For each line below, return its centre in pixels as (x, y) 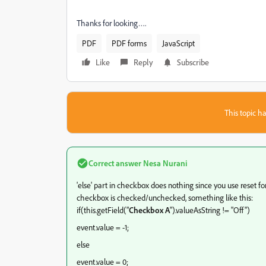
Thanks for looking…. (111, 23)
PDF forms (129, 43)
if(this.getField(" (103, 210)
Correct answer (115, 163)
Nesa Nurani (164, 163)
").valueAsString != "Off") (210, 210)
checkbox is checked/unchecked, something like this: (165, 197)
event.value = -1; (103, 227)
